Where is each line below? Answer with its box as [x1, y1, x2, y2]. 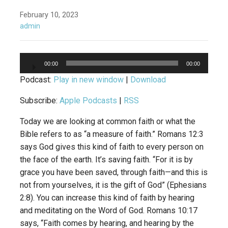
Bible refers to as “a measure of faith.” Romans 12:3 [20, 129, 204, 139]
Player [19, 66, 42, 76]
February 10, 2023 [20, 11, 78, 20]
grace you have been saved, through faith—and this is [20, 167, 208, 178]
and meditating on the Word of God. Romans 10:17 [20, 206, 197, 216]
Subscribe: [20, 96, 60, 106]
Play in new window [53, 75, 124, 85]
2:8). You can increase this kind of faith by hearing [20, 193, 194, 203]
